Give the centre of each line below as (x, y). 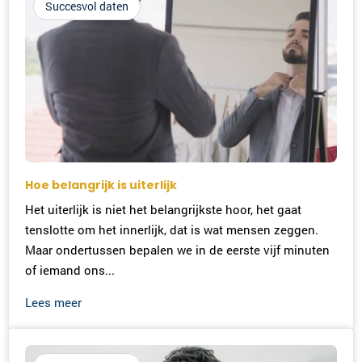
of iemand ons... (70, 269)
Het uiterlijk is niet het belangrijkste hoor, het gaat (164, 209)
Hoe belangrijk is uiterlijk (101, 185)
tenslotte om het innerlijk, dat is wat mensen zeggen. (172, 229)
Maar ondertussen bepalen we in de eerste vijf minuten (178, 249)
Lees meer (54, 302)
